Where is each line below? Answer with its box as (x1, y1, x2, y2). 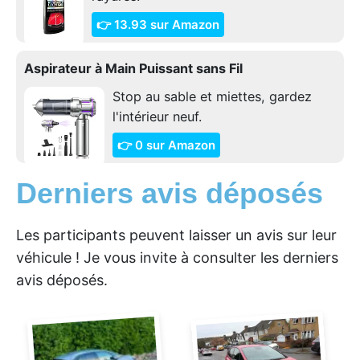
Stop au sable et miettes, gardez (112, 88, 312, 104)
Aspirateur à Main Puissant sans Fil (24, 59, 243, 76)
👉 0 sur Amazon (117, 137, 215, 153)
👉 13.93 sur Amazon (96, 16, 219, 32)
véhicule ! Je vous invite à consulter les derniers (16, 248, 338, 266)
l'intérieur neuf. (112, 108, 202, 125)
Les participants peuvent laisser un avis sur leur (16, 226, 337, 243)
